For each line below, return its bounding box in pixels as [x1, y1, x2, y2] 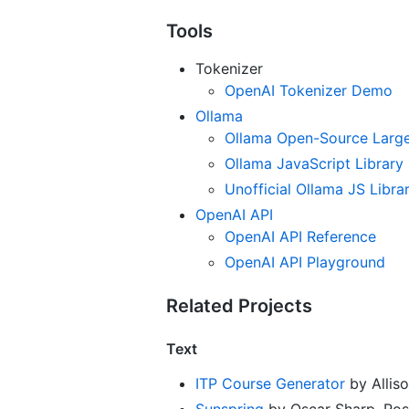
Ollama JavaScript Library [225, 153, 404, 173]
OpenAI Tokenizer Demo [225, 80, 393, 100]
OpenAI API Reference [225, 226, 376, 246]
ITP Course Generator [195, 373, 345, 393]
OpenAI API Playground [225, 252, 385, 271]
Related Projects [166, 294, 312, 317]
